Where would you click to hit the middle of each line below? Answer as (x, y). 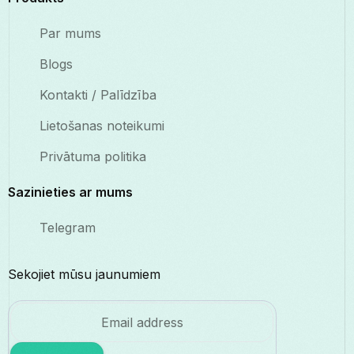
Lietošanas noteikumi (102, 126)
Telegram (68, 228)
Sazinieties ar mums (70, 192)
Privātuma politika (93, 157)
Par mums (70, 34)
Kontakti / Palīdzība (98, 95)
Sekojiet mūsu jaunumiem (84, 275)
